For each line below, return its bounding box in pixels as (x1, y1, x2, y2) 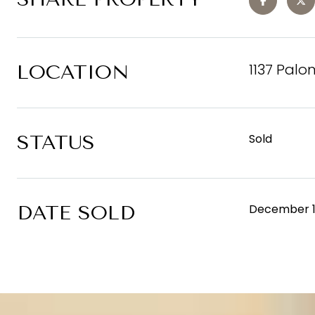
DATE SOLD (17, 201, 135, 224)
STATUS (17, 131, 95, 154)
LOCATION (17, 60, 129, 84)
